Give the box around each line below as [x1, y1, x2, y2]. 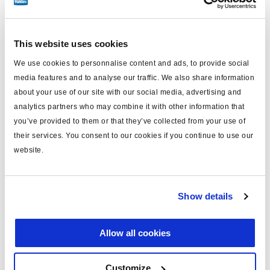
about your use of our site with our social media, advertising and [14, 87, 242, 96]
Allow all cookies [99, 227, 171, 238]
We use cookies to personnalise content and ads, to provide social [14, 58, 250, 67]
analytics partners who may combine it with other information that [14, 102, 245, 111]
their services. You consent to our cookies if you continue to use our [14, 131, 254, 140]
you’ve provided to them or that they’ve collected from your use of [14, 116, 245, 125]
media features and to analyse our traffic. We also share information [14, 73, 254, 82]
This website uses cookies [14, 39, 128, 49]
